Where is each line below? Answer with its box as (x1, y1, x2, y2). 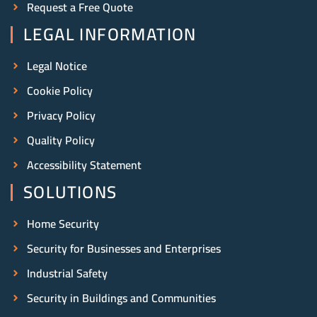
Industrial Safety (26, 263, 108, 284)
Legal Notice (26, 55, 87, 77)
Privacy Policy (26, 105, 96, 127)
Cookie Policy (26, 80, 93, 102)
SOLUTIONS (23, 176, 117, 209)
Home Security (26, 213, 99, 235)
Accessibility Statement (26, 154, 142, 176)
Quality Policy (26, 129, 95, 151)
